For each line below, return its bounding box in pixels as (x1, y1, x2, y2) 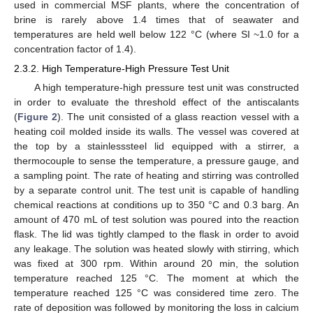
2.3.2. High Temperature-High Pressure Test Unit (14, 62, 229, 74)
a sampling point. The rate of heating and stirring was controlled (14, 169, 299, 181)
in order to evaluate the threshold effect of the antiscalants (14, 96, 299, 108)
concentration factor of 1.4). (14, 43, 136, 54)
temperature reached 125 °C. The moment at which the (14, 272, 299, 284)
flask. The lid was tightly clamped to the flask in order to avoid (14, 228, 299, 240)
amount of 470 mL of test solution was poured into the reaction (14, 213, 299, 225)
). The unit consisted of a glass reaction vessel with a (57, 110, 300, 122)
